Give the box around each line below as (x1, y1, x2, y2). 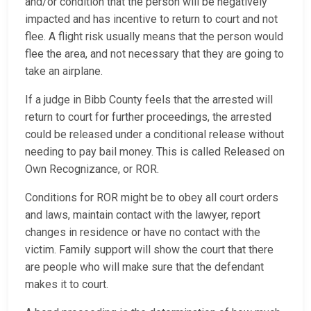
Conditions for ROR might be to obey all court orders (25, 191, 278, 205)
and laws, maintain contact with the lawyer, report (25, 208, 260, 222)
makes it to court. (25, 278, 111, 292)
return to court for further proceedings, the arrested (25, 110, 271, 124)
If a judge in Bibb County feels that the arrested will (25, 93, 273, 107)
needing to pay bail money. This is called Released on (25, 145, 285, 159)
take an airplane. (25, 65, 106, 78)
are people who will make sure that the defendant (25, 260, 264, 274)
